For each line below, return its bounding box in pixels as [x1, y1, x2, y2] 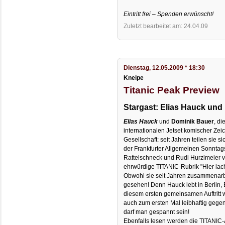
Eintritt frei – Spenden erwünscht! [124, 10, 214, 18]
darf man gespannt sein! [124, 208, 190, 216]
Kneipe [124, 74, 144, 82]
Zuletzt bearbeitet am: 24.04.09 [124, 22, 208, 30]
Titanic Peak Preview [124, 84, 220, 96]
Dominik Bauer [171, 118, 214, 126]
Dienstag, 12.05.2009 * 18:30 [124, 64, 205, 72]
